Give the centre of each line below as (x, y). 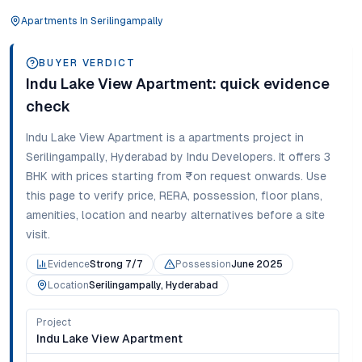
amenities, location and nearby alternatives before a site (175, 215)
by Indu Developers (220, 157)
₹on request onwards (243, 176)
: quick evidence (271, 84)
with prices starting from (115, 176)
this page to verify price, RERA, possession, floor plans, (174, 196)
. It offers (297, 157)
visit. (38, 234)
